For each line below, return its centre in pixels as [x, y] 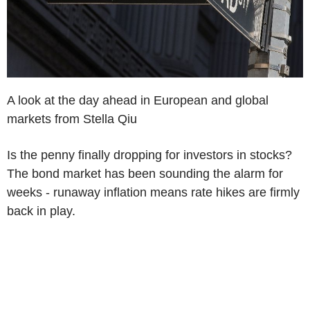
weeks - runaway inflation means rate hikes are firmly [153, 192]
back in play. [41, 211]
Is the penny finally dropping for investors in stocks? [149, 155]
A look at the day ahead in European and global [138, 100]
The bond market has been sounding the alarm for [145, 173]
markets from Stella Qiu [72, 119]
